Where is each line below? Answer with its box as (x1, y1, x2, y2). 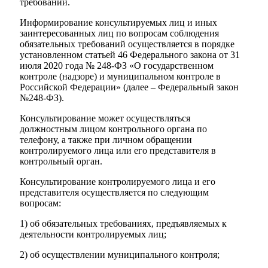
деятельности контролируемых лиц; (20, 229, 166, 239)
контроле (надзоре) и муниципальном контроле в (20, 71, 221, 81)
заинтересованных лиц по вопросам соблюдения (20, 28, 219, 38)
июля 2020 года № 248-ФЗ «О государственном (20, 60, 214, 71)
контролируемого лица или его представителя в (20, 145, 216, 156)
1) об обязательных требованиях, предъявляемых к (20, 218, 227, 229)
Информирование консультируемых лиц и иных (20, 17, 217, 28)
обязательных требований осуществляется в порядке (20, 38, 234, 49)
